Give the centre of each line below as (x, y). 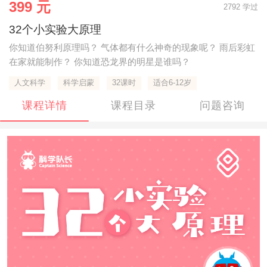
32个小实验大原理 (55, 30)
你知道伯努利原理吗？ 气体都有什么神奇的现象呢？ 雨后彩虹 (132, 47)
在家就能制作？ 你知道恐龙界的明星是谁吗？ (99, 61)
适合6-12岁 (173, 82)
